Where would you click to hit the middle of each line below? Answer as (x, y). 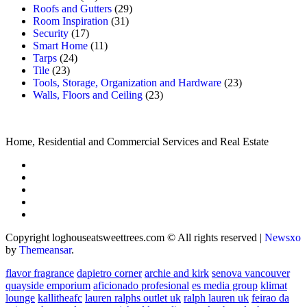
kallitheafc (60, 297)
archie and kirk (177, 273)
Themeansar (45, 249)
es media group (225, 285)
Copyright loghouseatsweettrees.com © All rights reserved (133, 237)
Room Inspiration (71, 21)
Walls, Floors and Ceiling (88, 95)
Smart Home (60, 45)
